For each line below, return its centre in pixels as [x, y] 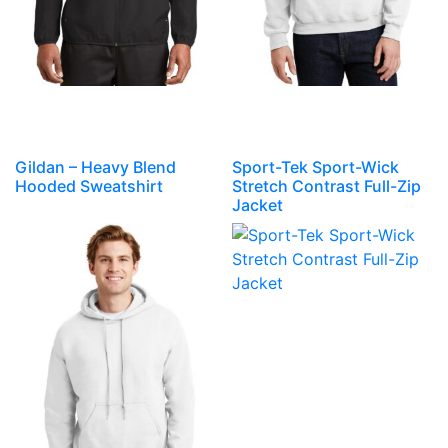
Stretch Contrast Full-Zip [327, 185]
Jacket [258, 204]
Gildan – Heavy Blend [95, 166]
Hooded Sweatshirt [89, 185]
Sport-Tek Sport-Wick [316, 166]
